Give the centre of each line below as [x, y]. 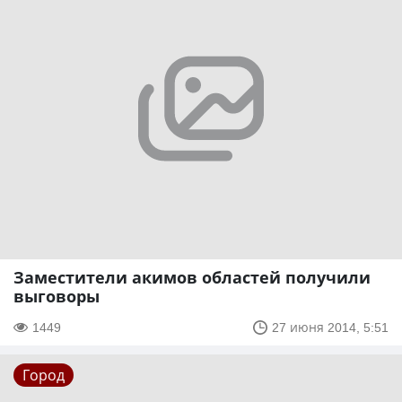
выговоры [57, 297]
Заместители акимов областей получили [192, 278]
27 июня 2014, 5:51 [330, 328]
